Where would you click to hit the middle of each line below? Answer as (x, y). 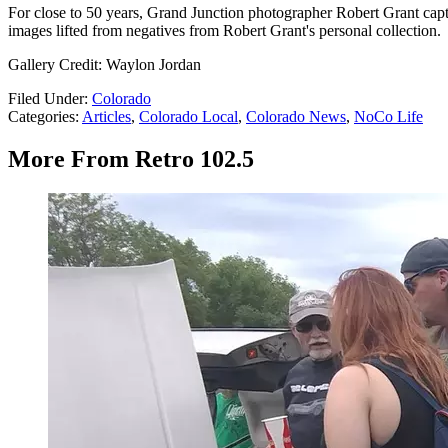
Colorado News (296, 117)
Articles (106, 117)
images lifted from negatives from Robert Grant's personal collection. (224, 31)
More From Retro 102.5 (131, 159)
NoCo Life (388, 117)
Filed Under (46, 99)
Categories (41, 117)
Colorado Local (188, 117)
